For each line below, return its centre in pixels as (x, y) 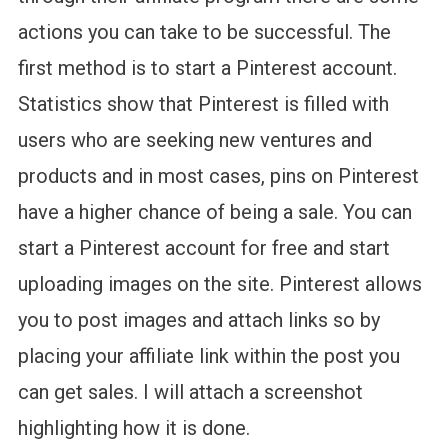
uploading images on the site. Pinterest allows (219, 284)
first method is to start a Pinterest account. (207, 68)
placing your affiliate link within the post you (208, 356)
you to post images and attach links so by (198, 320)
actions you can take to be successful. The (204, 32)
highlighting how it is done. (133, 428)
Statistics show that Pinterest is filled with (203, 104)
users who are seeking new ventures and (194, 140)
